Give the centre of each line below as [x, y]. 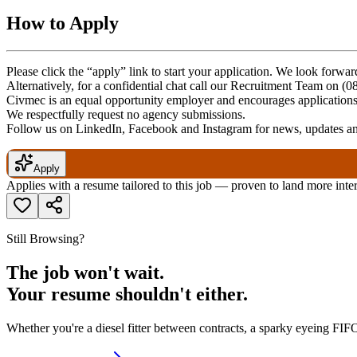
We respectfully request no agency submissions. [126, 115]
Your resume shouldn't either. [127, 294]
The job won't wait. [85, 273]
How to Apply [63, 24]
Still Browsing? [45, 239]
